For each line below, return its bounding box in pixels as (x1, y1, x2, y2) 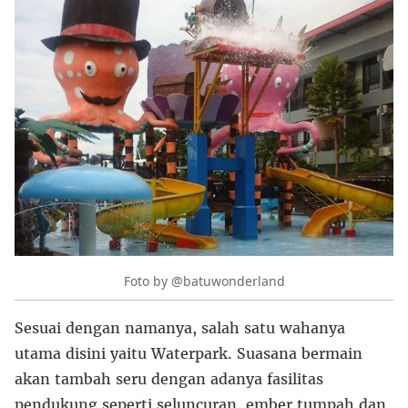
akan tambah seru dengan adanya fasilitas (15, 370, 323, 389)
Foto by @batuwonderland (123, 271, 285, 290)
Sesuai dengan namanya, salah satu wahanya (15, 319, 345, 338)
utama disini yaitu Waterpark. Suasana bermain (15, 344, 362, 363)
